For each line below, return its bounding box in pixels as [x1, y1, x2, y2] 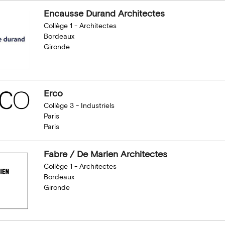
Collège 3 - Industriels [43, 101, 115, 110]
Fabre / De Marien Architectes [43, 148, 167, 160]
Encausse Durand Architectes [43, 8, 165, 20]
